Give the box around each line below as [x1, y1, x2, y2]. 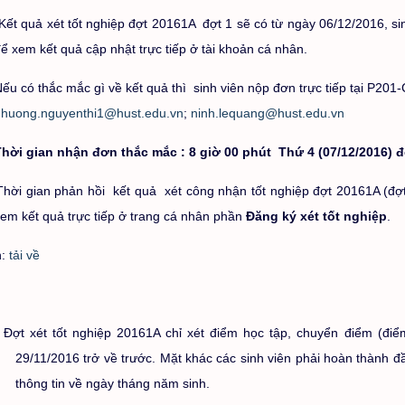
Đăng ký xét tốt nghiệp [246, 209, 387, 223]
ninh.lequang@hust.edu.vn [191, 106, 344, 120]
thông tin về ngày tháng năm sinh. [15, 376, 210, 391]
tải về [9, 248, 40, 262]
